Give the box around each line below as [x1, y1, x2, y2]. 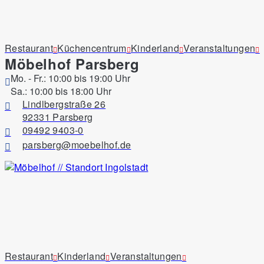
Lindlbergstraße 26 [22, 97, 106, 111]
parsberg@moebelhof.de [22, 138, 131, 151]
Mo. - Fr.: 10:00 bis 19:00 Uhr [11, 71, 131, 85]
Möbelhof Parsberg [5, 54, 140, 74]
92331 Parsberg [22, 110, 93, 124]
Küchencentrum [57, 41, 127, 55]
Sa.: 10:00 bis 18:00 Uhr [11, 84, 112, 98]
